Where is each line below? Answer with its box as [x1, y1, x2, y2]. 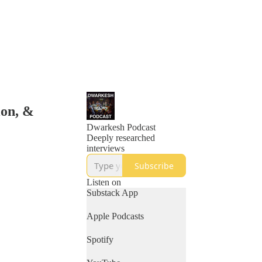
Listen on [87, 177, 121, 187]
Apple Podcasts [87, 211, 144, 221]
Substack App [87, 188, 138, 198]
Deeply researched [87, 133, 155, 143]
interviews [87, 143, 125, 153]
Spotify [87, 235, 113, 244]
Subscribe [135, 160, 174, 171]
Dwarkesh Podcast [87, 122, 156, 132]
